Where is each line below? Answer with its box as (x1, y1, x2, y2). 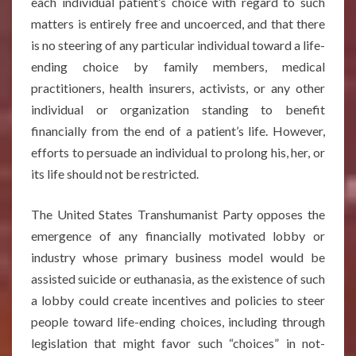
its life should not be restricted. (31, 166, 199, 181)
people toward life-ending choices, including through (31, 314, 325, 329)
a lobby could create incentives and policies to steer (31, 292, 325, 308)
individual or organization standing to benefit (31, 102, 325, 117)
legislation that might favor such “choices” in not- (31, 335, 325, 350)
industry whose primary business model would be (31, 250, 325, 265)
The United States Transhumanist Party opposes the (31, 207, 325, 222)
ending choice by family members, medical (31, 59, 325, 74)
